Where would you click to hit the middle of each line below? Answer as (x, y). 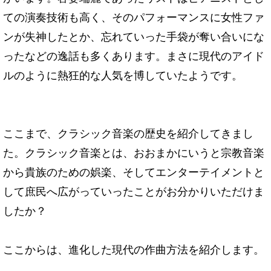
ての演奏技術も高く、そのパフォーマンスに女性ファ (134, 17)
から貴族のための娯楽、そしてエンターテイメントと (134, 171)
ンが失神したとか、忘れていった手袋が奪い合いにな (134, 36)
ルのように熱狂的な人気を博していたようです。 (123, 75)
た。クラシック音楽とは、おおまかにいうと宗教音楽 (134, 152)
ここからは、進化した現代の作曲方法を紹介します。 (134, 249)
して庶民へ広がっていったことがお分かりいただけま (134, 191)
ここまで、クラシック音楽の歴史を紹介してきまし (128, 133)
